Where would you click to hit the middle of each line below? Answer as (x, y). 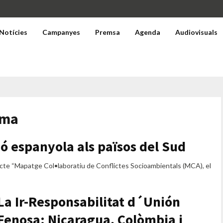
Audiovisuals (197, 32)
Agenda (148, 32)
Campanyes (61, 32)
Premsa (108, 32)
